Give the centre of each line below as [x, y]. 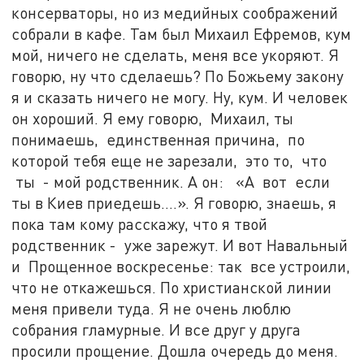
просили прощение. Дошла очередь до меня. [175, 350]
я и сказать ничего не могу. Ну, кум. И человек [180, 97]
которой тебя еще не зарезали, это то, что [169, 160]
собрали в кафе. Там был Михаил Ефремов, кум [182, 33]
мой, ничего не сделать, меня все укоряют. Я [175, 54]
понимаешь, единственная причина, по [158, 139]
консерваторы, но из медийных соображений [175, 12]
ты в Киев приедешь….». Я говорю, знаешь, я [174, 202]
